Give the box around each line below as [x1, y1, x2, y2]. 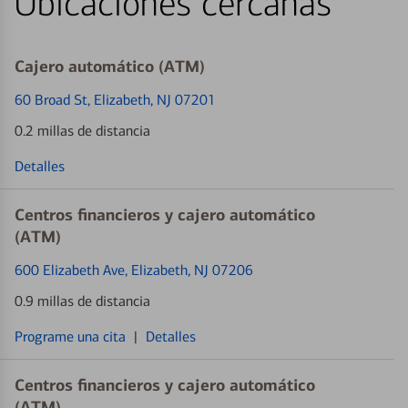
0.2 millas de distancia [15, 121, 150, 139]
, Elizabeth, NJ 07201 [87, 90, 216, 108]
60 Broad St [15, 90, 87, 108]
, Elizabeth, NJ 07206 [125, 260, 253, 279]
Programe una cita [15, 327, 126, 345]
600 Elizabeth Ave [15, 260, 125, 279]
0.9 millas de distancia [15, 291, 150, 310]
